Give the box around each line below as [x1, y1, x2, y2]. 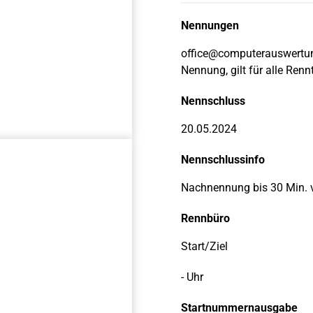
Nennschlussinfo [181, 153, 265, 166]
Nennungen [181, 19, 239, 32]
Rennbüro [181, 212, 230, 225]
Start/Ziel [181, 240, 228, 253]
